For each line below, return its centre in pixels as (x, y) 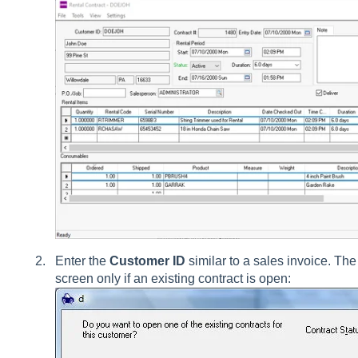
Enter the (82, 261)
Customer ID (147, 261)
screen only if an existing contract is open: (173, 279)
